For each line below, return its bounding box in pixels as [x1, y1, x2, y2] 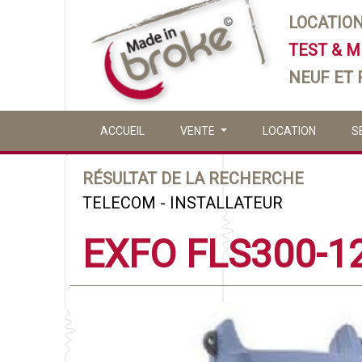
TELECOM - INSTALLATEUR [82, 193, 283, 213]
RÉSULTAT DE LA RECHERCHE [82, 169, 304, 188]
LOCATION [262, 124, 316, 137]
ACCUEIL [100, 124, 145, 137]
